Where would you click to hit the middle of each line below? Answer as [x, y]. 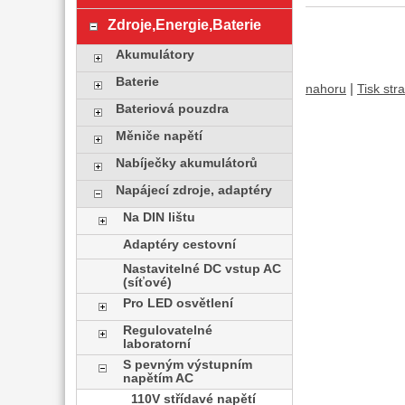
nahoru [326, 89]
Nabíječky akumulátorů [186, 163]
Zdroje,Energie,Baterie [184, 24]
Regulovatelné [168, 330]
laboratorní [157, 344]
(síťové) [148, 283]
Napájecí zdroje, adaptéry [193, 190]
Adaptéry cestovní [180, 245]
